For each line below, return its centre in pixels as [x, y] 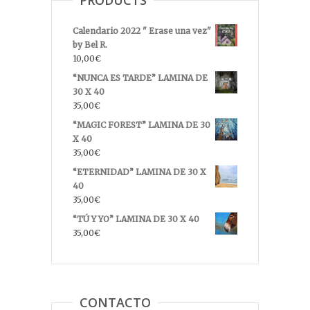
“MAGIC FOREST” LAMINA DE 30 [142, 125]
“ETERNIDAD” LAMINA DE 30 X [139, 172]
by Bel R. [90, 45]
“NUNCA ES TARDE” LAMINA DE [140, 78]
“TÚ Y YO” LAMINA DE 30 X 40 [136, 219]
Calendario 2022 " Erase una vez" [142, 31]
